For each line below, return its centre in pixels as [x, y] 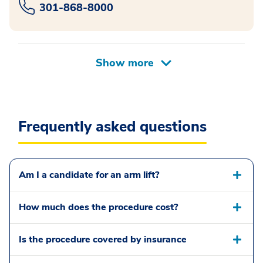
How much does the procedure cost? [98, 207]
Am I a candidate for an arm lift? [89, 175]
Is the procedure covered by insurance [103, 239]
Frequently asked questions [112, 127]
